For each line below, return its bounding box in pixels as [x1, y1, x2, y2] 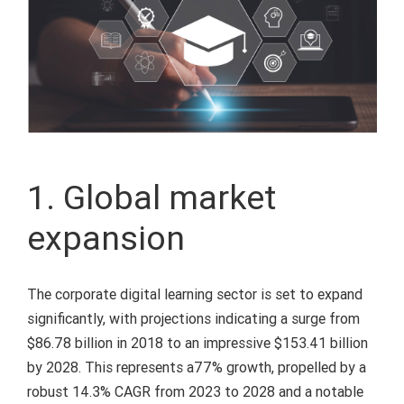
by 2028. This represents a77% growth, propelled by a [26, 359, 366, 377]
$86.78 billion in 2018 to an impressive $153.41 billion [26, 335, 368, 353]
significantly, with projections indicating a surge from [26, 310, 360, 328]
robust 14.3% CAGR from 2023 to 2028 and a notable [26, 383, 363, 401]
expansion [26, 218, 185, 259]
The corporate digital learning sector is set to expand [26, 286, 363, 304]
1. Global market [26, 178, 276, 218]
